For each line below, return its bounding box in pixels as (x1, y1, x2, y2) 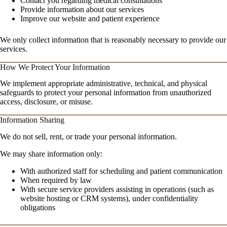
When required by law (20, 176, 92, 185)
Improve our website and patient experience (20, 14, 160, 23)
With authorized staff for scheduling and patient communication (20, 167, 222, 176)
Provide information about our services (20, 5, 144, 14)
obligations (20, 203, 55, 212)
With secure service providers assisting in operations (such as (20, 185, 214, 194)
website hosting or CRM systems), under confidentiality (20, 194, 198, 203)
